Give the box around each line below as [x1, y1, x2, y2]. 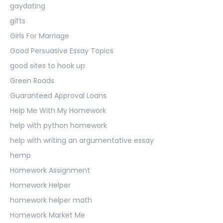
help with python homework [10, 120, 107, 130]
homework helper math [10, 195, 92, 205]
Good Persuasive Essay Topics [10, 45, 113, 56]
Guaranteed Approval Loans [10, 90, 107, 101]
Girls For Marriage [10, 30, 69, 41]
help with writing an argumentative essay [10, 135, 154, 145]
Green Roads [10, 75, 54, 86]
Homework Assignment [10, 165, 90, 175]
